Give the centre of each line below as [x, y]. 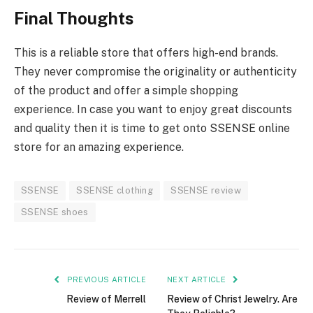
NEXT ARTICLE [198, 279]
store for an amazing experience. [99, 147]
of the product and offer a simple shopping [126, 90]
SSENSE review [206, 190]
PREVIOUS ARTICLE [105, 279]
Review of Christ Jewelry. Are [232, 299]
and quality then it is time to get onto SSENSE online [152, 128]
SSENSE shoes [55, 212]
